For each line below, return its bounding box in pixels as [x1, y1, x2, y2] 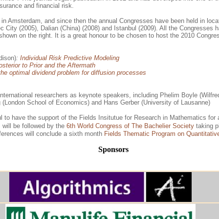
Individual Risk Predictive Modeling [20, 54, 119, 62]
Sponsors [98, 145, 129, 153]
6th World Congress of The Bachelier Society [66, 122, 194, 130]
